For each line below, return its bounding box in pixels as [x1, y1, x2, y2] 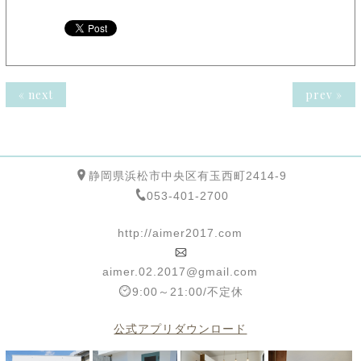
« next [18, 87, 53, 103]
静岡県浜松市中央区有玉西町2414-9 [88, 169, 287, 183]
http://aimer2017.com [118, 226, 243, 240]
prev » [305, 87, 343, 103]
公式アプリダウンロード [114, 322, 247, 336]
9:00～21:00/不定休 [131, 285, 243, 299]
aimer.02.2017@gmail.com [102, 265, 259, 279]
